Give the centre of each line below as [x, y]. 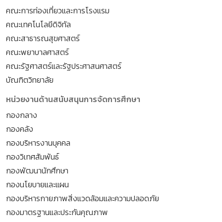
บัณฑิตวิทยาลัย [30, 80]
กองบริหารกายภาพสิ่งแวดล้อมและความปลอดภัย [83, 198]
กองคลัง [20, 129]
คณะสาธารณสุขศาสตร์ [43, 38]
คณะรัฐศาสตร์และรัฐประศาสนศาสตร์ [64, 66]
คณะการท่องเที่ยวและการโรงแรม [58, 11]
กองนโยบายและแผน [37, 185]
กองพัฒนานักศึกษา [37, 171]
